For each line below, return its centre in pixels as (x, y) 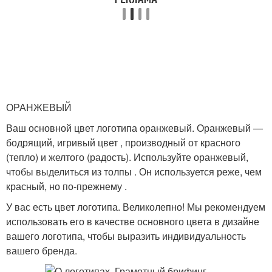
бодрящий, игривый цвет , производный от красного (123, 142)
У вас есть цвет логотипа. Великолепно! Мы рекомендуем (136, 207)
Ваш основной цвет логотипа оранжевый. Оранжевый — (134, 128)
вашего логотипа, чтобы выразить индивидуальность (126, 236)
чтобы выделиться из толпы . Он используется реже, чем (134, 172)
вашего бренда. (42, 250)
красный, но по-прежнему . (66, 186)
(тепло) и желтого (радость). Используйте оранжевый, (127, 157)
